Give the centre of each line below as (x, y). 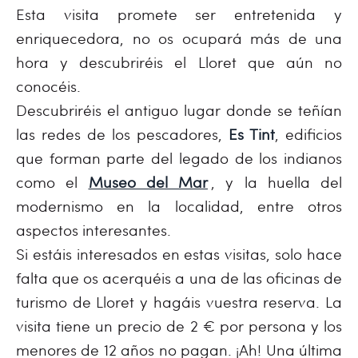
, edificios (308, 134)
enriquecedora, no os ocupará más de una (179, 38)
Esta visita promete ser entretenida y (179, 14)
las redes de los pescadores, (122, 134)
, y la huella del (276, 182)
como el (52, 182)
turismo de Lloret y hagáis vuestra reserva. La (179, 302)
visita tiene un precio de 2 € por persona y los (179, 326)
